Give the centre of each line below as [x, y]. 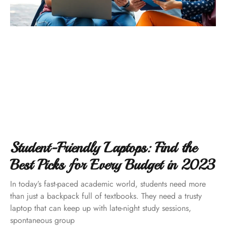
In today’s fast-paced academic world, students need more [108, 184]
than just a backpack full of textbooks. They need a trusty [106, 196]
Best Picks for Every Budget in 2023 [112, 164]
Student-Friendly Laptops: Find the [103, 147]
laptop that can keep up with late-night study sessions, [101, 208]
